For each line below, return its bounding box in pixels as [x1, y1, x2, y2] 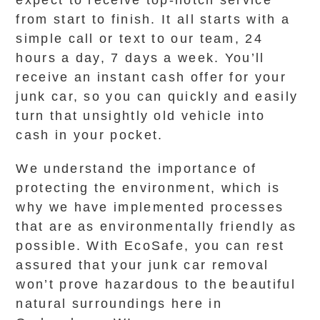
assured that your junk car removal [16, 258, 269, 272]
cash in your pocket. [16, 128, 164, 142]
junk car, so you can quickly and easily [16, 89, 299, 104]
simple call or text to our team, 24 [16, 31, 263, 46]
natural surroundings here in [16, 296, 222, 311]
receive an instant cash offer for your [16, 70, 286, 84]
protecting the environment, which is [16, 181, 281, 195]
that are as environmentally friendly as [16, 219, 297, 234]
